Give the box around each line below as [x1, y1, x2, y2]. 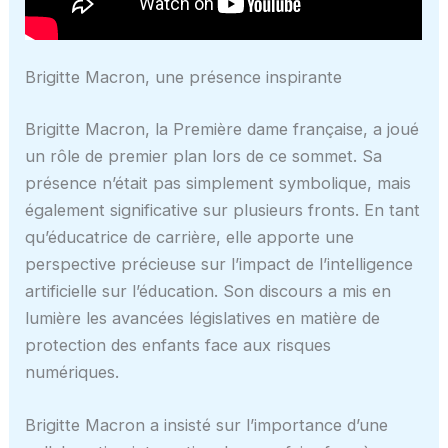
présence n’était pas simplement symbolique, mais [25, 172, 412, 193]
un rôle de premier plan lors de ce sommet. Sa [25, 145, 383, 166]
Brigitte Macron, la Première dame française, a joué [25, 118, 420, 139]
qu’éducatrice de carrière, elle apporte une [25, 226, 355, 247]
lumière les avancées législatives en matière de [25, 307, 381, 328]
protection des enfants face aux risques [25, 334, 332, 355]
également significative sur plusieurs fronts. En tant [25, 199, 421, 220]
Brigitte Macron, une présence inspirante [25, 67, 343, 88]
